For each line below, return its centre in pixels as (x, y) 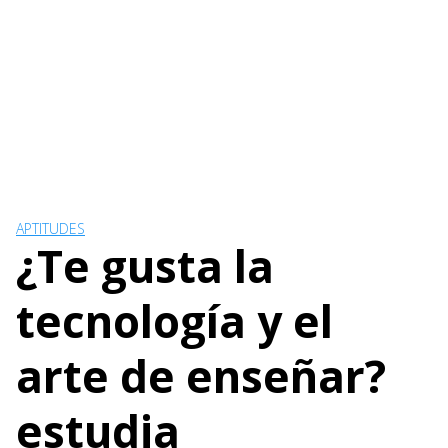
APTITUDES (50, 228)
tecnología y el (174, 321)
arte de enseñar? (201, 376)
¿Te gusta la (145, 266)
